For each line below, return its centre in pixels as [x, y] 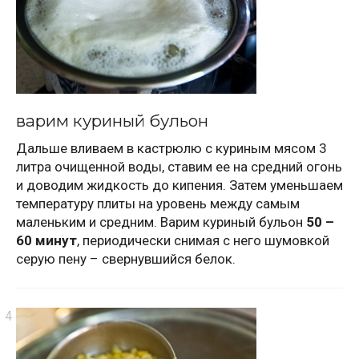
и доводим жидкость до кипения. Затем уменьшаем [179, 185]
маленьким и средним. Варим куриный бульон [161, 222]
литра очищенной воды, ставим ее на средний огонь [179, 166]
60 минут [46, 240]
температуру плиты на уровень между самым [158, 203]
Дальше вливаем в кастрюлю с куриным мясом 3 [171, 148]
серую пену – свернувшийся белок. [126, 258]
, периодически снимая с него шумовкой [203, 240]
